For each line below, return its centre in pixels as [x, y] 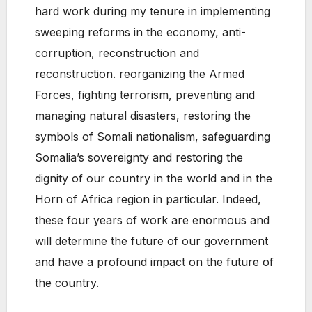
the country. [67, 283]
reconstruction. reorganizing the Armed [140, 74]
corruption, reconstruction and [117, 53]
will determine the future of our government [151, 241]
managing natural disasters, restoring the [143, 116]
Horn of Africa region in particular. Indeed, [148, 200]
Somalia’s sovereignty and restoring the [139, 158]
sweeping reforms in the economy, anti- [140, 32]
